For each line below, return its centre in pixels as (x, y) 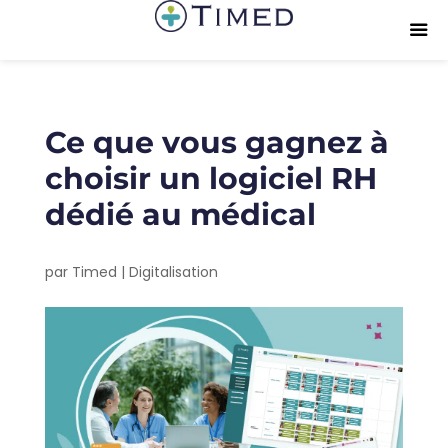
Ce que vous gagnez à (216, 142)
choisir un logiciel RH (210, 178)
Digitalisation (173, 272)
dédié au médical (180, 214)
